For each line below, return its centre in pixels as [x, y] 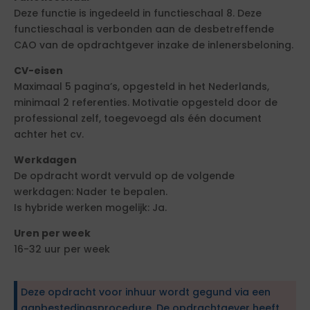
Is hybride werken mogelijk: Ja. [90, 208]
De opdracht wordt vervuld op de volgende [124, 176]
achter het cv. [49, 134]
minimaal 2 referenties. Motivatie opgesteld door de [146, 102]
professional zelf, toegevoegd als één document [138, 118]
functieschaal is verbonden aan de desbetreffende [144, 29]
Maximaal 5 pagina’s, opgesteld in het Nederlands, [142, 86]
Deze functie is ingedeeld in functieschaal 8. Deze [138, 13]
